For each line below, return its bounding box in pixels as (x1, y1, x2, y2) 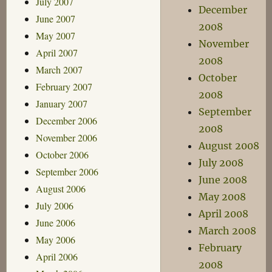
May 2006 (35, 233, 75, 246)
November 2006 (35, 131, 97, 144)
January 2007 (35, 97, 87, 110)
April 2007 (35, 46, 78, 59)
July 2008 (199, 157, 244, 169)
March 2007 (35, 63, 83, 76)
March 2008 (199, 225, 257, 237)
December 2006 (35, 114, 97, 127)
